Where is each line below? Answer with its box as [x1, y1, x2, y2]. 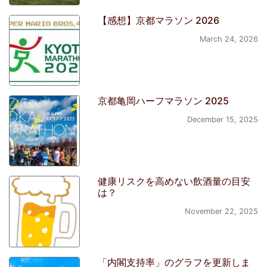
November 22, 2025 [184, 207, 258, 216]
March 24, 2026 [199, 34, 258, 44]
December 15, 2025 [187, 114, 258, 124]
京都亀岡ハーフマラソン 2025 [98, 94, 229, 107]
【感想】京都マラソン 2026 [98, 14, 220, 26]
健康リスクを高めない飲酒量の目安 [98, 175, 251, 188]
